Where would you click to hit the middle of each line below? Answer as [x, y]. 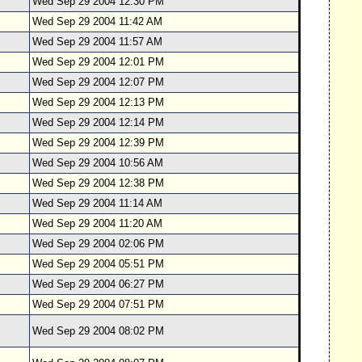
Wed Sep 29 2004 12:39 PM [98, 143]
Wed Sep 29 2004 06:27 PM [98, 284]
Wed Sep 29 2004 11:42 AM [97, 21]
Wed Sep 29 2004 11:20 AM [97, 223]
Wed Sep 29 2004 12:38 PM [98, 183]
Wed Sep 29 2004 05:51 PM [98, 264]
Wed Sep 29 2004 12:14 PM [98, 122]
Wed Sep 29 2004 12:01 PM [98, 62]
